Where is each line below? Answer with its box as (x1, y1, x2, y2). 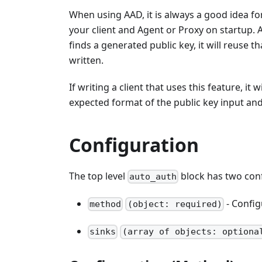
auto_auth (129, 171, 177, 182)
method (89, 199, 122, 210)
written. (69, 53, 104, 67)
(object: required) (127, 199, 222, 210)
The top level (69, 169, 127, 182)
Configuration (69, 132, 199, 157)
